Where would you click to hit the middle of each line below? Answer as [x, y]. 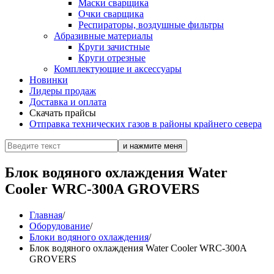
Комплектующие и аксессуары [118, 69]
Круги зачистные [114, 47]
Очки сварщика [111, 14]
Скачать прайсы [63, 113]
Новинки [49, 80]
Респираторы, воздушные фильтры [151, 25]
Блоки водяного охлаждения [89, 237]
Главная [46, 215]
